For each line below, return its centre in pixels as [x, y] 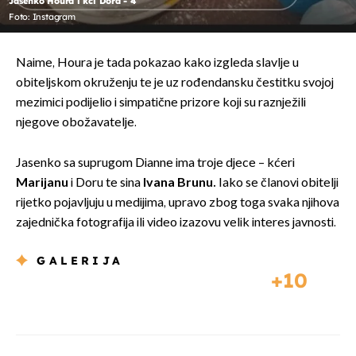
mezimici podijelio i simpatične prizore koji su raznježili [161, 103]
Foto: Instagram [42, 16]
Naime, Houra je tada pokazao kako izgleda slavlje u [157, 63]
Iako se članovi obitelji [277, 183]
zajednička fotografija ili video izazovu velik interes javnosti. [176, 222]
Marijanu [43, 183]
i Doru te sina [107, 183]
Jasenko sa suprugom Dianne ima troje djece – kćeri [155, 163]
